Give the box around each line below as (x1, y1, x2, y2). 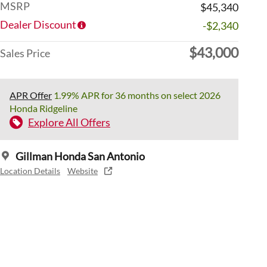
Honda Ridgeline (10, 102, 77, 114)
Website (67, 166, 98, 176)
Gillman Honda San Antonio (15, 149, 145, 163)
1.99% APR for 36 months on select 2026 (52, 89, 221, 101)
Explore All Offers (28, 115, 110, 129)
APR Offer (10, 89, 52, 101)
